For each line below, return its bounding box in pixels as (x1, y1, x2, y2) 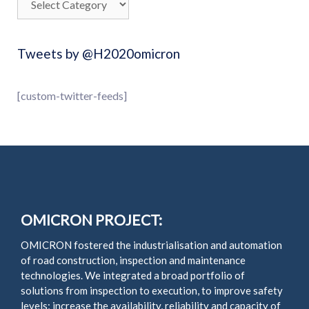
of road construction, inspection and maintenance (21, 254, 246, 266)
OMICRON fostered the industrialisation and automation (21, 239, 282, 251)
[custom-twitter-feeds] (17, 89, 127, 102)
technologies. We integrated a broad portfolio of (21, 269, 245, 281)
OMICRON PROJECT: (21, 211, 162, 228)
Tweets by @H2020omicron (17, 46, 180, 61)
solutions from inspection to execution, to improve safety (21, 284, 283, 297)
